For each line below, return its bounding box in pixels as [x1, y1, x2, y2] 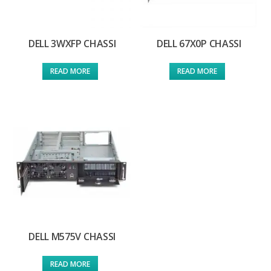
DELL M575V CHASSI [28, 230, 116, 244]
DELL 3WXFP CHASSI [28, 36, 116, 50]
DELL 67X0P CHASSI [157, 36, 241, 50]
